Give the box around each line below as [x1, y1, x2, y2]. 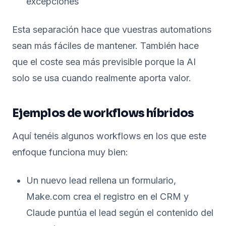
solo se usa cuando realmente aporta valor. [12, 73, 191, 83]
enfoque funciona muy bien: [12, 147, 128, 157]
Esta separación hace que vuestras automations [12, 24, 211, 35]
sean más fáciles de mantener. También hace [12, 40, 199, 51]
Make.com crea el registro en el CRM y [26, 191, 189, 202]
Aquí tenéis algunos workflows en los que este [12, 131, 206, 141]
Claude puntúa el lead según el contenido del [26, 207, 213, 218]
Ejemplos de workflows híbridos [12, 106, 194, 120]
